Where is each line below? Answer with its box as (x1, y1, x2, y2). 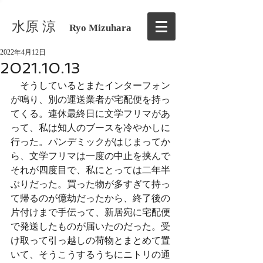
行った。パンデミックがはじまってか (11, 137, 170, 147)
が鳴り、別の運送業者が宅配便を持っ (11, 95, 170, 104)
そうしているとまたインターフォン (11, 80, 170, 90)
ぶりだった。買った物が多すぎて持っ (11, 179, 170, 189)
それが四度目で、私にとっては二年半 (11, 165, 170, 175)
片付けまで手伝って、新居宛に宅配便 (11, 207, 170, 217)
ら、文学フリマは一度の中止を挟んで (11, 151, 170, 161)
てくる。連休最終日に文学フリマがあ (11, 109, 170, 119)
